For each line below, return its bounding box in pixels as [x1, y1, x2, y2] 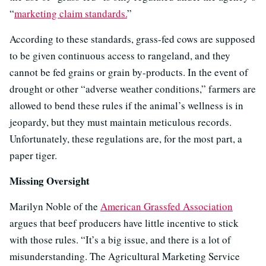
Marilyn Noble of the [9, 199, 100, 213]
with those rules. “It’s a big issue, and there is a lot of [9, 232, 231, 246]
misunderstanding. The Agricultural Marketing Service [9, 249, 240, 263]
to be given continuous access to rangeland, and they [9, 48, 230, 62]
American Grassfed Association [100, 199, 233, 213]
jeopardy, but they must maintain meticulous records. [9, 115, 232, 129]
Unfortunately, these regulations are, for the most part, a [9, 131, 242, 145]
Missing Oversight [9, 173, 90, 188]
